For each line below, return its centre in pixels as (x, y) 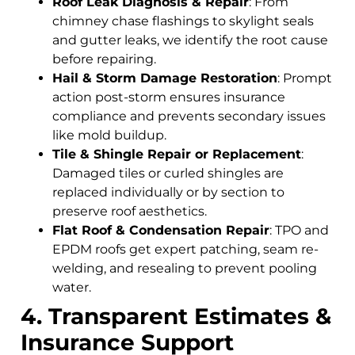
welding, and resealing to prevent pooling (185, 268)
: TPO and (299, 230)
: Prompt (305, 78)
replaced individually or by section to (168, 192)
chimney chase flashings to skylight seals (183, 21)
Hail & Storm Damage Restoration (165, 78)
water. (72, 287)
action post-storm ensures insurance (169, 97)
